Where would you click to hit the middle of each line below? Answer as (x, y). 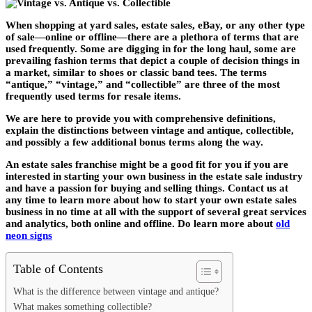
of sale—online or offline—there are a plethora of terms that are (152, 37)
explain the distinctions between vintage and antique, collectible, (150, 131)
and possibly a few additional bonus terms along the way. (134, 142)
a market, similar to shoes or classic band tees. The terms (136, 73)
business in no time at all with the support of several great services (156, 212)
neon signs (29, 236)
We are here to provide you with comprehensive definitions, (141, 119)
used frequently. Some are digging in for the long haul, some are (151, 49)
